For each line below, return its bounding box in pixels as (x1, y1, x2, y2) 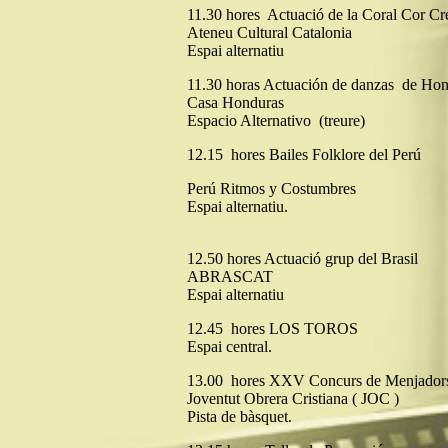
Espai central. (187, 338, 272, 355)
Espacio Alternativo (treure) (187, 112, 365, 129)
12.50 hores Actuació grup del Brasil (187, 250, 418, 267)
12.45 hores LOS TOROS (187, 320, 358, 337)
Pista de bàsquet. (187, 408, 292, 425)
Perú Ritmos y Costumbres (187, 180, 356, 197)
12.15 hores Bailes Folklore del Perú (187, 146, 421, 163)
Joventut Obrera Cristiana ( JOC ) (187, 390, 399, 407)
